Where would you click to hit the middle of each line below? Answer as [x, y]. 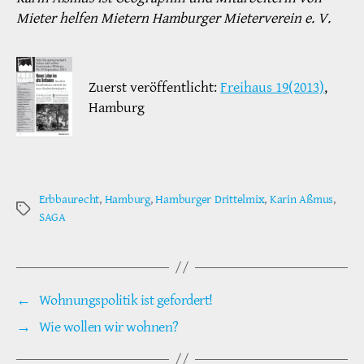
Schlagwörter [48, 209]
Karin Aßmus [301, 199]
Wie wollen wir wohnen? [108, 327]
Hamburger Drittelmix [210, 199]
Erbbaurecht [69, 199]
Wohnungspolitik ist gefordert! [126, 300]
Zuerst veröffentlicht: [155, 87]
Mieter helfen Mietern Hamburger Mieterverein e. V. [173, 18]
